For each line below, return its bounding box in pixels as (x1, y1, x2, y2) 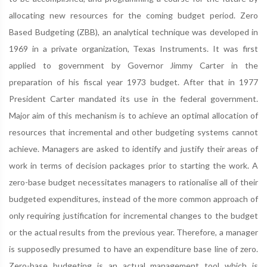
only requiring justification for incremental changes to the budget (9, 210, 258, 221)
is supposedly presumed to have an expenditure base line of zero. (9, 244, 258, 254)
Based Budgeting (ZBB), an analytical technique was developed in (9, 27, 258, 37)
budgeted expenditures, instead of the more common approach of (9, 194, 258, 204)
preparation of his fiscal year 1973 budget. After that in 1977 (9, 77, 258, 87)
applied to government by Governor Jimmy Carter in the (9, 60, 258, 70)
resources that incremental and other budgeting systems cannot (9, 127, 258, 137)
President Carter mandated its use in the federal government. (9, 94, 258, 104)
